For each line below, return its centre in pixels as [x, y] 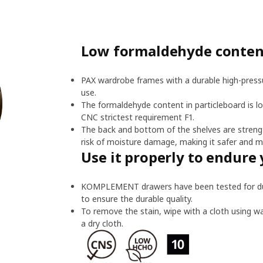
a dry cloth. [102, 223]
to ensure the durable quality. [137, 199]
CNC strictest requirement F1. [138, 117]
